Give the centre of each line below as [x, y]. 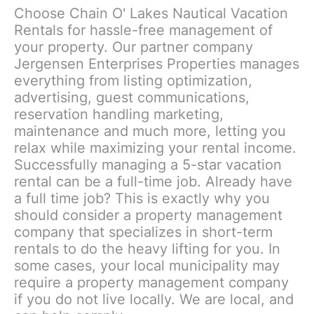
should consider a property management [149, 215]
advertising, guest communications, [132, 97]
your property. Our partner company [134, 47]
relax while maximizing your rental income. [156, 148]
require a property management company [152, 282]
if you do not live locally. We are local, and [154, 299]
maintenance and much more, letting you [150, 131]
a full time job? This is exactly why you [142, 198]
